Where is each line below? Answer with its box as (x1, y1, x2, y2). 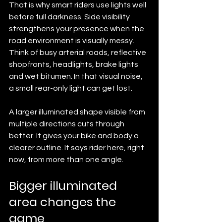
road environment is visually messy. (9, 36, 136, 45)
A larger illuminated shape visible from (9, 108, 147, 116)
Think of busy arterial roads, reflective (9, 48, 148, 56)
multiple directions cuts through (9, 119, 126, 128)
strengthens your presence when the (9, 24, 146, 33)
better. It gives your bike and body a (9, 131, 140, 140)
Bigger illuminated (9, 177, 120, 194)
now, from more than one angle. (9, 155, 123, 164)
